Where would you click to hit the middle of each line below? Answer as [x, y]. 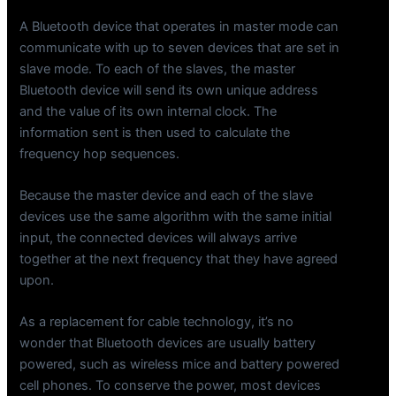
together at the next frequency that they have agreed [179, 259]
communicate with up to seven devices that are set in [180, 47]
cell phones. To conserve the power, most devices [171, 386]
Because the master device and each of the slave [167, 195]
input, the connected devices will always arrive [159, 237]
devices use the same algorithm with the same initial [176, 216]
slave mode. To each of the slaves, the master [158, 69]
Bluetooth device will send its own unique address [169, 90]
